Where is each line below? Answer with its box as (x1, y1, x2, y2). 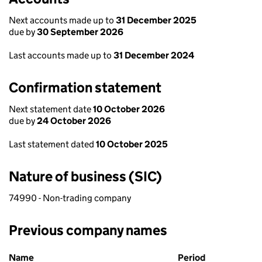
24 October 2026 (37, 115, 111, 126)
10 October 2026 (93, 104, 165, 115)
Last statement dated (9, 139, 96, 150)
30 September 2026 (37, 26, 123, 37)
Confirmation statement (9, 79, 161, 96)
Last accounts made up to (9, 50, 113, 61)
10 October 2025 (96, 139, 168, 150)
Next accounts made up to (9, 15, 116, 26)
